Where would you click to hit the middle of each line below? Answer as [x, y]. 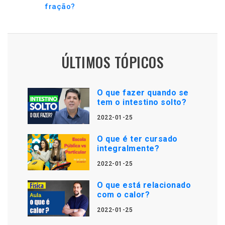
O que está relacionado [144, 185]
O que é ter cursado [137, 139]
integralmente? [128, 148]
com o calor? [124, 195]
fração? [60, 7]
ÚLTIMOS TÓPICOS [113, 62]
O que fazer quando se [143, 93]
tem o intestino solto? [142, 102]
